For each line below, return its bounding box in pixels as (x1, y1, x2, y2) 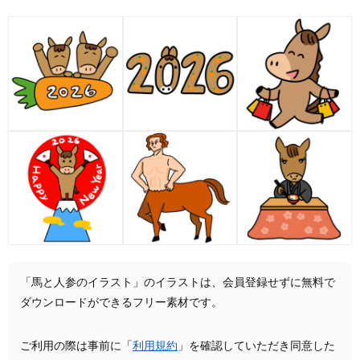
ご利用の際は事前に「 (20, 341, 133, 353)
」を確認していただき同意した (178, 341, 335, 353)
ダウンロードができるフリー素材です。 (20, 297, 223, 309)
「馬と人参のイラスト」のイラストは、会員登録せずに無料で (20, 277, 335, 289)
